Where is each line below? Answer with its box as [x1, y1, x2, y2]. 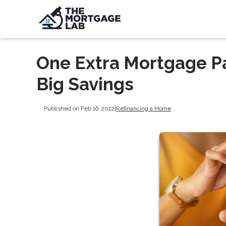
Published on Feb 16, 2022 [43, 104, 115, 112]
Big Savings [36, 74, 134, 94]
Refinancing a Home [116, 104, 171, 112]
